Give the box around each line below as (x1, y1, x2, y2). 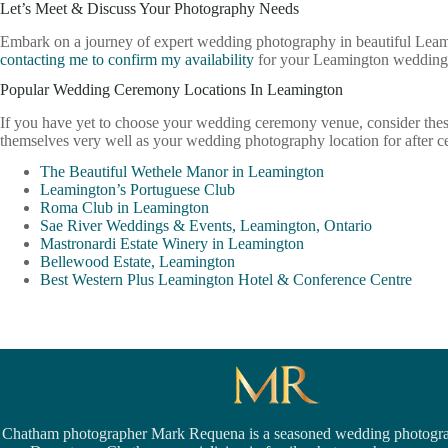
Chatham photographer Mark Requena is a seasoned (2, 424, 335, 442)
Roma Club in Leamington (40, 199, 209, 217)
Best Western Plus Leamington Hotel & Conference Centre (40, 271, 412, 289)
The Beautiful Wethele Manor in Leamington (40, 163, 324, 181)
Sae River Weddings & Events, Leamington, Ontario (40, 217, 372, 235)
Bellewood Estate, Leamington (40, 253, 235, 271)
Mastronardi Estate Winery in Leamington (40, 235, 304, 253)
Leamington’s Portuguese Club (40, 181, 235, 199)
